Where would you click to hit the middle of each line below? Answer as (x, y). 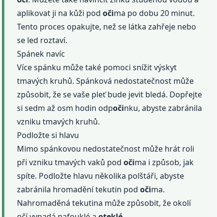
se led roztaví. (42, 40)
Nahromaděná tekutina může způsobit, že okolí (104, 203)
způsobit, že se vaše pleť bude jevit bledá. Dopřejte (110, 94)
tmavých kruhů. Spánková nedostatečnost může (106, 81)
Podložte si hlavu (48, 135)
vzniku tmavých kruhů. (59, 121)
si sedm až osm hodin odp (65, 108)
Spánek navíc (41, 54)
